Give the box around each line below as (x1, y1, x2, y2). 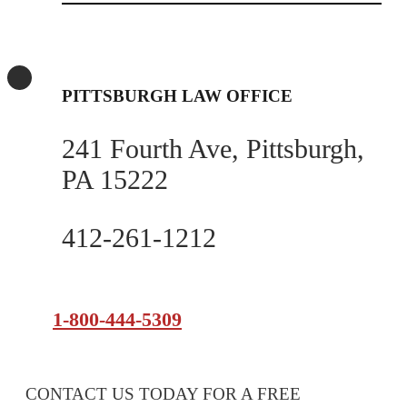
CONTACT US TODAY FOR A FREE (25, 384, 301, 404)
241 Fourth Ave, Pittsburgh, (62, 134, 364, 164)
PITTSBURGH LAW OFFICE (62, 86, 293, 106)
